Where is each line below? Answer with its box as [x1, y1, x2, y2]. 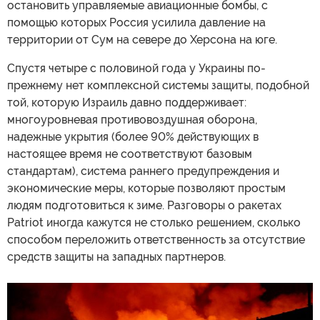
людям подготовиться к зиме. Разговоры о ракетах [7, 198, 281, 212]
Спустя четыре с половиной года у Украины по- [7, 61, 266, 75]
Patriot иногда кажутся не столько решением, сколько [7, 215, 301, 229]
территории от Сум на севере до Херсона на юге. [7, 32, 277, 46]
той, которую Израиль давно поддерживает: [7, 95, 246, 109]
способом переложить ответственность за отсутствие [7, 232, 305, 246]
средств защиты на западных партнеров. [7, 249, 226, 264]
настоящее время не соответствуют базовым [7, 146, 252, 161]
